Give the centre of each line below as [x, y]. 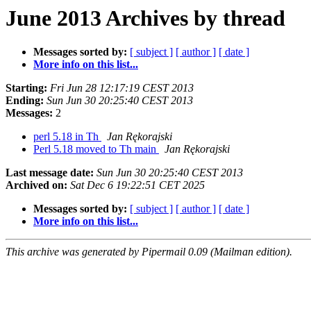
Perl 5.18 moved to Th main [96, 149]
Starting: [26, 88]
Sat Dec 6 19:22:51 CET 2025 [137, 185]
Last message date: [50, 173]
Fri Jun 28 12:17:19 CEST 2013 [122, 88]
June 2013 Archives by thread [145, 18]
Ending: [25, 101]
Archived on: [36, 185]
